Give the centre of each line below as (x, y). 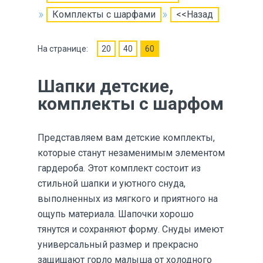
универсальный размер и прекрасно (118, 245)
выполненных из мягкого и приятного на (128, 199)
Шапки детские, (106, 86)
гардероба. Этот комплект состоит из (119, 168)
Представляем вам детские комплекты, (126, 138)
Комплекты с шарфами (104, 14)
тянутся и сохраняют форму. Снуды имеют (131, 229)
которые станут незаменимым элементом (131, 153)
